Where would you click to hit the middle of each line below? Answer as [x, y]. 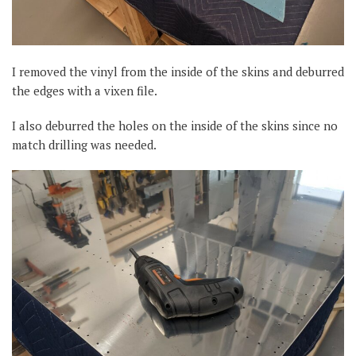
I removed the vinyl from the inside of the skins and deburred [178, 71]
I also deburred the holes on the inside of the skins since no [175, 125]
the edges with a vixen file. [85, 90]
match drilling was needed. [84, 144]
